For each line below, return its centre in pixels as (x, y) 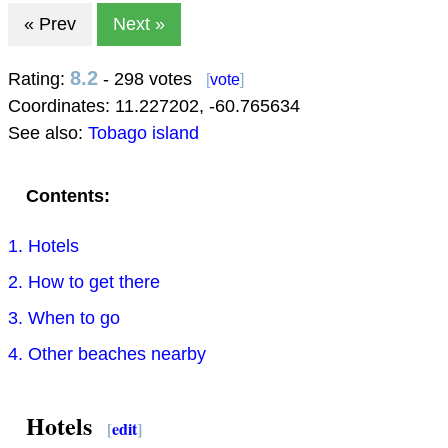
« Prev (50, 24)
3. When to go (64, 318)
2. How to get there (84, 282)
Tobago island (143, 133)
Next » (139, 24)
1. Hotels (43, 246)
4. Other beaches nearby (107, 354)
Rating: (39, 79)
